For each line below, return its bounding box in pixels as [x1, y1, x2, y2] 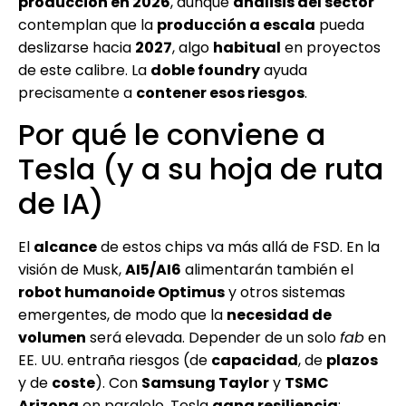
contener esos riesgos [136, 82, 304, 104]
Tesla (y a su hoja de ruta [18, 148, 383, 189]
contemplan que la [18, 14, 157, 36]
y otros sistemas [225, 281, 345, 303]
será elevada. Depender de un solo [86, 326, 340, 348]
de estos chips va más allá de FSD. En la [97, 236, 380, 257]
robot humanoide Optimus [18, 281, 225, 303]
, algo [172, 37, 213, 59]
